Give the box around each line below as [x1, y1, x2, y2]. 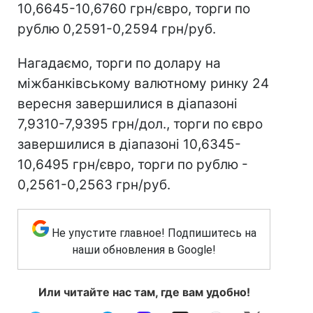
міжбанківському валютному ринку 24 [17, 75, 269, 92]
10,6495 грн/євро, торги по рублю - [17, 156, 248, 173]
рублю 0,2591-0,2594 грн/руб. [17, 21, 216, 37]
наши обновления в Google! [72, 243, 216, 256]
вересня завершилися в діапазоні [17, 96, 238, 112]
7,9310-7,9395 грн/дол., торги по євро [17, 116, 263, 132]
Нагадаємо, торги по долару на [17, 55, 221, 71]
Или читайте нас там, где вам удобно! [38, 285, 250, 299]
